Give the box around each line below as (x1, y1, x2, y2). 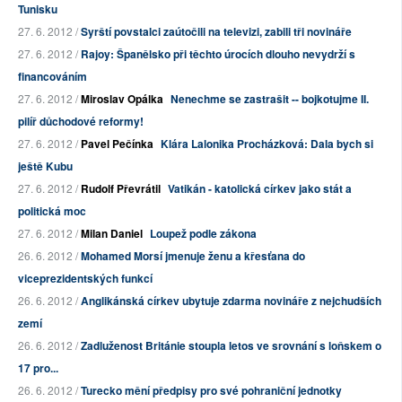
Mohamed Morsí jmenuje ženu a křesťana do (81, 248, 305, 265)
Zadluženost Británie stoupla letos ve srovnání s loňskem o (81, 337, 381, 354)
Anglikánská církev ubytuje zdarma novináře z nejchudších (81, 293, 381, 310)
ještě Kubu (18, 158, 73, 175)
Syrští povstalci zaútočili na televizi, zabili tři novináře (81, 23, 352, 40)
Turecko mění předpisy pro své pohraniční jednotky (81, 382, 342, 399)
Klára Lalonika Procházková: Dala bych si (161, 135, 373, 153)
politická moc (18, 203, 86, 220)
